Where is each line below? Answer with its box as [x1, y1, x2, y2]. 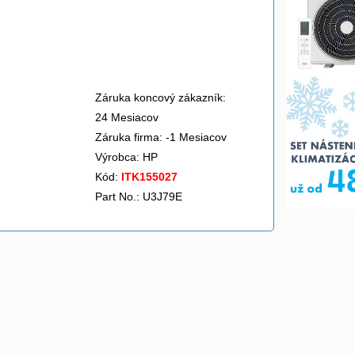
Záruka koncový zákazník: [95, 91, 226, 104]
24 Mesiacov [95, 111, 158, 124]
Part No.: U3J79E [95, 190, 182, 203]
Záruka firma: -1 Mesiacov [95, 131, 227, 143]
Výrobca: [95, 151, 143, 163]
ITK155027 [121, 170, 177, 183]
